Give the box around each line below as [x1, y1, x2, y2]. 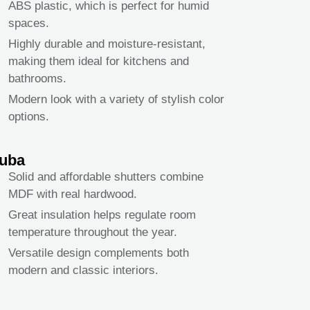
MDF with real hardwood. [8, 188, 137, 201]
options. [8, 110, 49, 124]
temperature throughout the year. [8, 226, 177, 239]
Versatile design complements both [8, 246, 189, 260]
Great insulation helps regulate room [8, 208, 196, 222]
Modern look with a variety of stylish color [8, 93, 224, 107]
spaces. [8, 17, 49, 30]
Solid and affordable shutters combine [8, 170, 203, 184]
